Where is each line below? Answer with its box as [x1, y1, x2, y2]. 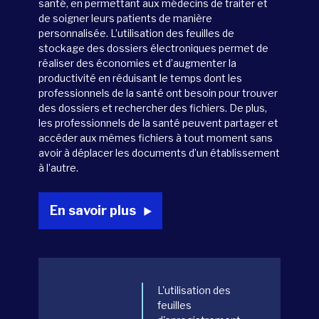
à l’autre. [38, 161, 80, 174]
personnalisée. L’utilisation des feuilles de [38, 26, 234, 39]
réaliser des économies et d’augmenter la [38, 56, 236, 69]
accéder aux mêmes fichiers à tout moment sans [38, 131, 273, 144]
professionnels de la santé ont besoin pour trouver [38, 86, 278, 99]
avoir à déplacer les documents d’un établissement [38, 146, 280, 159]
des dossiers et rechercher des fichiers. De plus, [38, 101, 267, 114]
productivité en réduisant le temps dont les [38, 71, 242, 84]
